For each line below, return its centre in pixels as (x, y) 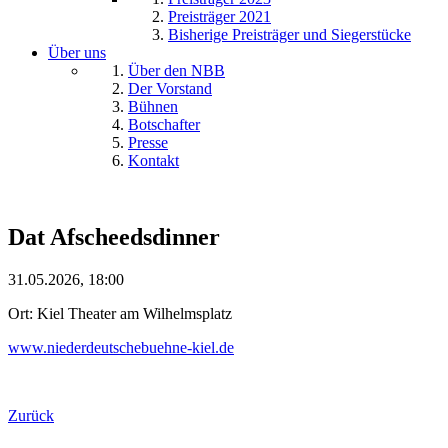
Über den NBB (176, 70)
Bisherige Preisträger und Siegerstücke (289, 34)
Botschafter (164, 124)
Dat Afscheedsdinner (114, 236)
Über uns (77, 52)
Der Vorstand (170, 88)
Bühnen (153, 106)
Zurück (31, 415)
